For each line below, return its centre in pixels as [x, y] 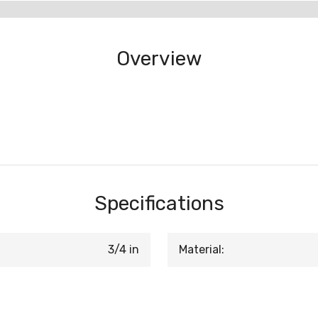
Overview [159, 59]
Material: [202, 250]
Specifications [159, 203]
